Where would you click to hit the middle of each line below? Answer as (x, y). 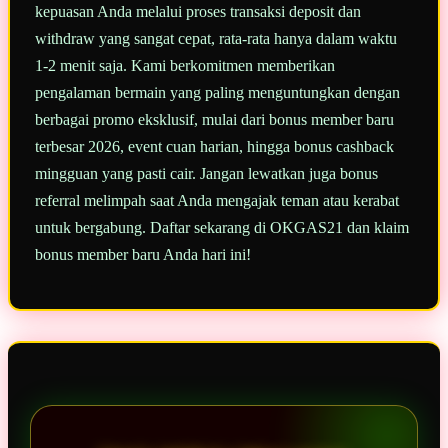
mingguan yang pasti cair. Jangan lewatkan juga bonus (206, 174)
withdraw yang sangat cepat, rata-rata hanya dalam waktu (216, 39)
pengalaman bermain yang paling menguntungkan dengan (217, 93)
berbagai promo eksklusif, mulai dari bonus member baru (214, 120)
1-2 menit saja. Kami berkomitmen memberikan (185, 66)
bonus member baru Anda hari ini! (143, 255)
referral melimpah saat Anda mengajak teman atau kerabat (217, 201)
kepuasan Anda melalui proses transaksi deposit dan (198, 12)
